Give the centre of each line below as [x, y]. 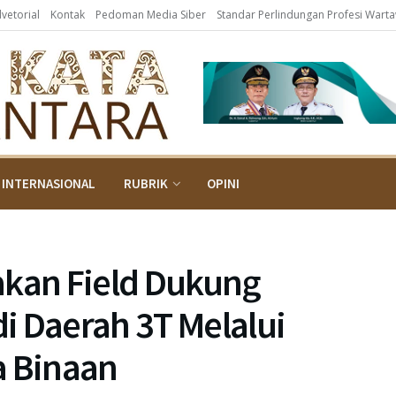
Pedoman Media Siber [151, 15]
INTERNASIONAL [49, 183]
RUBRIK [146, 183]
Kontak [68, 15]
